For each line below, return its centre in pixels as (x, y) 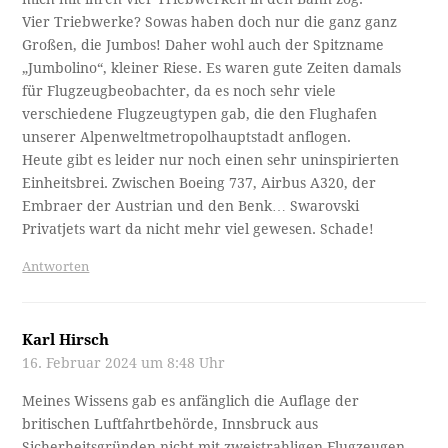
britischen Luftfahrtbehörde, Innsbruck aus (170, 423)
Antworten (56, 266)
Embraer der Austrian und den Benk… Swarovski (191, 205)
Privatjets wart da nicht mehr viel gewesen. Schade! (198, 228)
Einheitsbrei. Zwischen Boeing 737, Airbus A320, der (199, 182)
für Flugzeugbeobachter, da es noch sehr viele (179, 90)
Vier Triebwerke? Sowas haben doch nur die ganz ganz (210, 21)
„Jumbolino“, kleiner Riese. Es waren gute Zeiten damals (212, 67)
